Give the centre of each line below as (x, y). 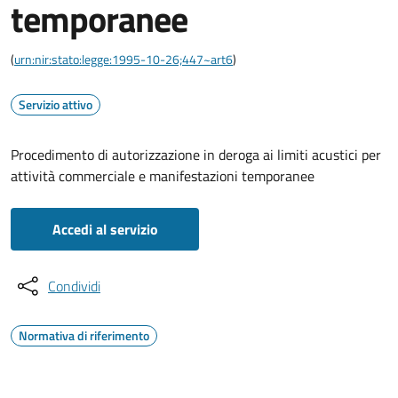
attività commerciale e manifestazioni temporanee (163, 176)
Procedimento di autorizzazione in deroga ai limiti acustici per (196, 155)
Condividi (74, 286)
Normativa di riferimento (84, 335)
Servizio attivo (56, 104)
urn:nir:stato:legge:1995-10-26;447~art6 (123, 59)
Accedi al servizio (105, 229)
